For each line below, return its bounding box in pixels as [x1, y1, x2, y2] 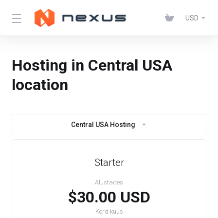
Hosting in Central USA [12, 56, 172, 74]
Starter [94, 157, 124, 168]
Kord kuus [95, 208, 123, 215]
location [12, 75, 68, 94]
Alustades [95, 179, 123, 186]
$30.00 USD [68, 188, 150, 206]
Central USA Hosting [71, 121, 135, 128]
